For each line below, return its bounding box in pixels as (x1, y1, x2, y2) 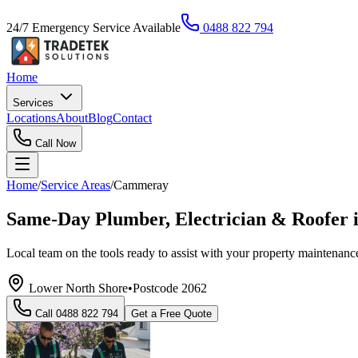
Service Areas (41, 178, 110, 192)
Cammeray (113, 178, 169, 192)
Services (13, 97, 57, 109)
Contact (113, 111, 152, 125)
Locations (6, 111, 56, 125)
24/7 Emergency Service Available (6, 21, 181, 34)
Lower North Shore (29, 280, 128, 295)
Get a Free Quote (131, 307, 212, 320)
